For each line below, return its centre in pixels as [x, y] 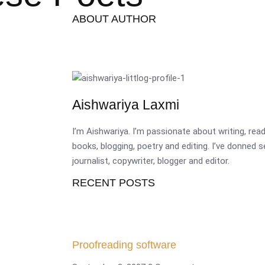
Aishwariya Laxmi [126, 105]
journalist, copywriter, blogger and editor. [151, 161]
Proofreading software [124, 245]
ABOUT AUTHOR [114, 19]
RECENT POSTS [114, 183]
